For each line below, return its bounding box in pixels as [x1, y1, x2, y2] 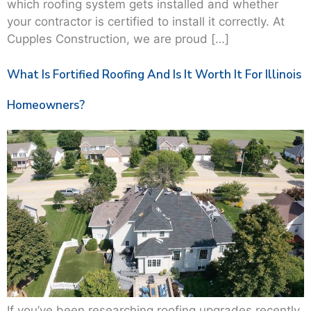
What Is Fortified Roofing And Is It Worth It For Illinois [7, 67, 301, 83]
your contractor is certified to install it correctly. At [7, 14, 285, 28]
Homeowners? [7, 97, 85, 114]
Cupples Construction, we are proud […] [7, 31, 229, 46]
